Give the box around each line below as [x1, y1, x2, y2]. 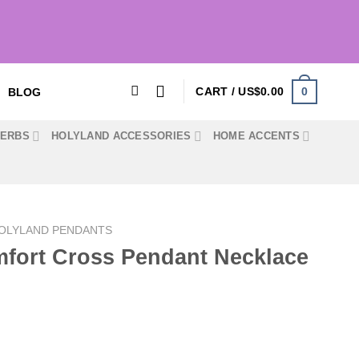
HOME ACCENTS [212, 130, 300, 142]
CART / [196, 85, 239, 99]
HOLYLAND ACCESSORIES [51, 130, 192, 142]
